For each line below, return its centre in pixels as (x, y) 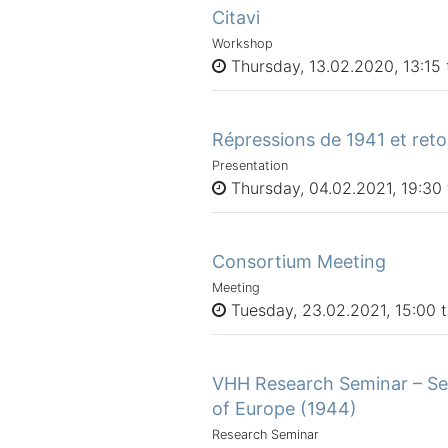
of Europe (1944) (284, 408)
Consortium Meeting (299, 261)
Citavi (236, 17)
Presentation (250, 165)
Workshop (242, 43)
